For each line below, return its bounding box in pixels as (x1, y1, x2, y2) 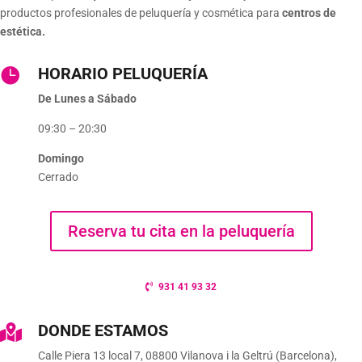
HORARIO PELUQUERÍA (38, 64, 208, 84)
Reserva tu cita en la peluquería (67, 221, 295, 242)
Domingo (38, 152, 84, 166)
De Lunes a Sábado (38, 92, 137, 106)
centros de (282, 6, 336, 20)
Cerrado (38, 170, 78, 184)
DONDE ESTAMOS (38, 320, 168, 340)
